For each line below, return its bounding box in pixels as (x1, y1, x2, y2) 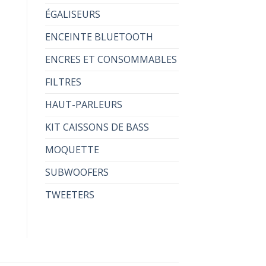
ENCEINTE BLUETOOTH (45, 30, 153, 43)
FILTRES (45, 75, 81, 88)
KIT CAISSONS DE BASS (45, 120, 149, 134)
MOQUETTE (45, 142, 99, 156)
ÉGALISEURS (45, 7, 100, 21)
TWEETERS (45, 188, 94, 201)
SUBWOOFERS (45, 165, 109, 179)
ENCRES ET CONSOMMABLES (45, 52, 177, 66)
